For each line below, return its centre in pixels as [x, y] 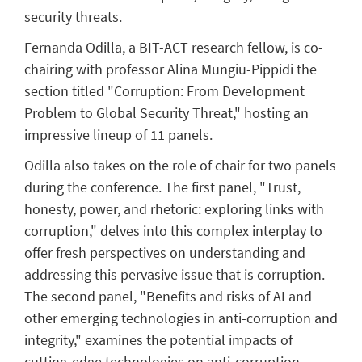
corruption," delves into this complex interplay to [173, 231]
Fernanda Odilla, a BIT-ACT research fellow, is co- [174, 48]
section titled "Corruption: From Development [164, 91]
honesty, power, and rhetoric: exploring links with [174, 209]
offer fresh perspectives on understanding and [165, 253]
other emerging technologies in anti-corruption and [181, 318]
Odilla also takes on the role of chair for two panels [180, 166]
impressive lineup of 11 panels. [118, 135]
